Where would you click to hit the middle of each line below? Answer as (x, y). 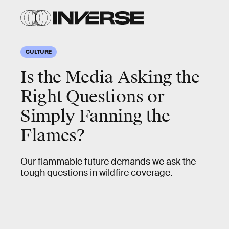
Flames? (53, 136)
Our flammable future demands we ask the (108, 162)
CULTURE (39, 51)
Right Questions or (93, 97)
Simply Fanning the (95, 116)
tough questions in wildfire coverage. (96, 173)
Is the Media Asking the (110, 77)
